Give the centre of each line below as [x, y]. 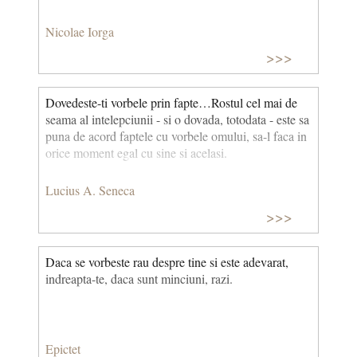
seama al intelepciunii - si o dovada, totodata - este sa [177, 120]
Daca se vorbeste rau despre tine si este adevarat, [167, 261]
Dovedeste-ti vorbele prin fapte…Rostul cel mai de [171, 103]
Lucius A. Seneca [90, 190]
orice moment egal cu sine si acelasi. [136, 153]
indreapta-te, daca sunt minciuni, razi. [139, 278]
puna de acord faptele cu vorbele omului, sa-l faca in [176, 136]
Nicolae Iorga [80, 31]
